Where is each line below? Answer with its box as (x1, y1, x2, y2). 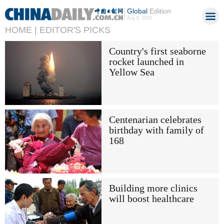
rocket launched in (108, 56, 184, 67)
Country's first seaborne (108, 45, 206, 56)
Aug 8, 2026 (126, 15, 152, 20)
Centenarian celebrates (108, 114, 201, 125)
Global (126, 7, 147, 15)
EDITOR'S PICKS (39, 25, 110, 35)
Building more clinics (108, 182, 197, 193)
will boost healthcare (108, 193, 194, 204)
